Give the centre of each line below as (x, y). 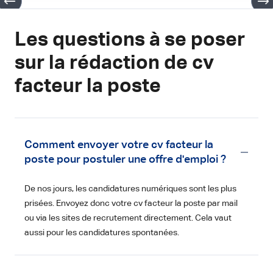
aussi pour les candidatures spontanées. (102, 232)
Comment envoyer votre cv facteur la (119, 145)
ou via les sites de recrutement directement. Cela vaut (128, 218)
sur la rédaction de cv (114, 63)
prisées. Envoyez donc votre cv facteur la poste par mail (131, 203)
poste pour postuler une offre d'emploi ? (125, 159)
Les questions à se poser (130, 40)
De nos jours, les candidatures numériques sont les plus (130, 189)
